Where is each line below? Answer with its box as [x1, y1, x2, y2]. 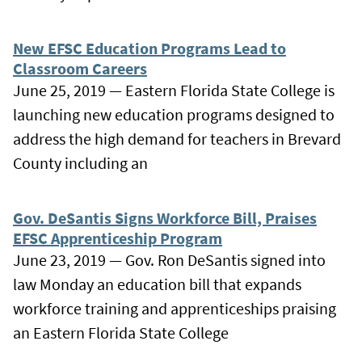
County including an [13, 152, 148, 173]
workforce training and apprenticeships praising [13, 297, 336, 318]
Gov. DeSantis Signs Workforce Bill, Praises [13, 207, 317, 228]
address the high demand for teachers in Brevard [13, 128, 341, 149]
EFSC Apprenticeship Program [13, 227, 222, 248]
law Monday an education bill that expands [13, 273, 301, 294]
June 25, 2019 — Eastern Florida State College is [13, 79, 335, 100]
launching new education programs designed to [13, 103, 335, 124]
